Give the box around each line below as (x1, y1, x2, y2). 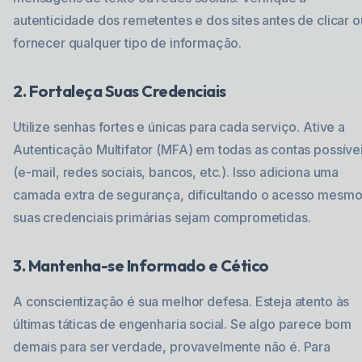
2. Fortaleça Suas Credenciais (13, 81, 226, 101)
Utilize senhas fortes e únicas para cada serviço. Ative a (13, 119, 345, 135)
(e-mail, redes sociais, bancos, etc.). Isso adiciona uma (13, 164, 339, 180)
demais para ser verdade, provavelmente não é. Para (13, 339, 330, 355)
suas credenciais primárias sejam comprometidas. (13, 209, 311, 225)
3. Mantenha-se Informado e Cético (13, 255, 269, 276)
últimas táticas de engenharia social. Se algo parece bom (13, 316, 352, 332)
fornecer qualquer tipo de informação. (13, 35, 242, 51)
